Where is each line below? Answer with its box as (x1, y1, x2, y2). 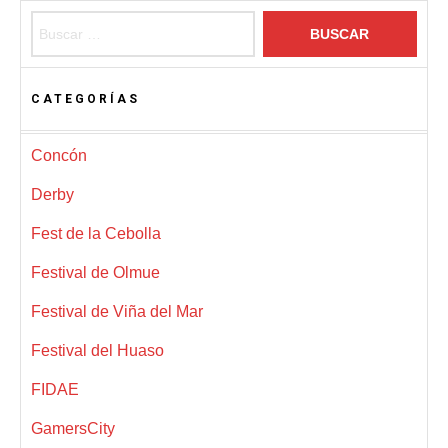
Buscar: (30, 11, 89, 31)
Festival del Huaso (31, 341, 164, 359)
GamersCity (31, 419, 115, 437)
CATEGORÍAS (31, 91, 140, 106)
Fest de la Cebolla (31, 224, 161, 242)
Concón (31, 146, 87, 164)
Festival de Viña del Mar (31, 302, 203, 320)
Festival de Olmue (31, 263, 160, 281)
